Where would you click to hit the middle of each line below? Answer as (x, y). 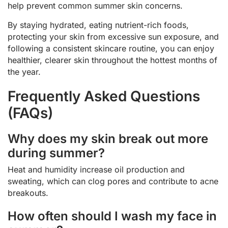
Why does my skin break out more (108, 138)
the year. (24, 72)
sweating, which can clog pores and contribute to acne (113, 181)
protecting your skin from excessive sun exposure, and (113, 36)
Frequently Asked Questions (104, 96)
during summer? (56, 153)
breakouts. (28, 193)
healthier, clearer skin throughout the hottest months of (112, 60)
